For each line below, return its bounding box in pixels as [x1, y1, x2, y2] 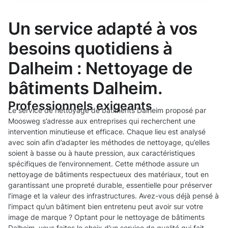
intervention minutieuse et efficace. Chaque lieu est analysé [8, 127, 206, 136]
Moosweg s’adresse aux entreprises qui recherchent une [8, 117, 195, 126]
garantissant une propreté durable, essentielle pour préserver [8, 181, 212, 190]
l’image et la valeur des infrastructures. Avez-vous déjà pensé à [8, 191, 219, 201]
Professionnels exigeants [8, 99, 152, 113]
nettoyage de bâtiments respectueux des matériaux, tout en [8, 170, 209, 179]
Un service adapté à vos [8, 18, 197, 39]
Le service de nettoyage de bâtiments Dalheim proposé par [8, 106, 206, 115]
